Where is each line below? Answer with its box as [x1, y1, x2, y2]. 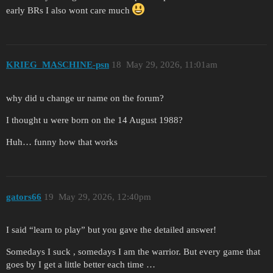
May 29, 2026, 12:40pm [58, 191, 151, 202]
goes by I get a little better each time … [6, 260, 155, 270]
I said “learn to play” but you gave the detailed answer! [6, 225, 216, 235]
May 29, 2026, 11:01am [126, 60, 218, 70]
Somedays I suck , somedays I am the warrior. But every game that [6, 247, 260, 257]
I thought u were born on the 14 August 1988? [6, 115, 183, 126]
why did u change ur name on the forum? [6, 93, 164, 104]
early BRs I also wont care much [6, 5, 132, 15]
